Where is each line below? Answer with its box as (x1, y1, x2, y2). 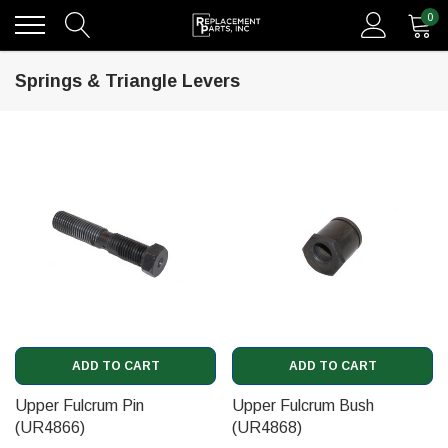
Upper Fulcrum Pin (15, 396, 144, 414)
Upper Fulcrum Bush (232, 396, 374, 414)
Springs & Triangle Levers (15, 71, 240, 91)
